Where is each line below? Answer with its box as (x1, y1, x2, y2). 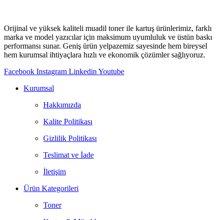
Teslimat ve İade (43, 151, 94, 160)
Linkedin (69, 67, 97, 76)
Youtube (98, 67, 124, 76)
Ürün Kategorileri (24, 184, 79, 193)
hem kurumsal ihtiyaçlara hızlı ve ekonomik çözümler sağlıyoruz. (4, 51, 205, 59)
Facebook (4, 67, 34, 76)
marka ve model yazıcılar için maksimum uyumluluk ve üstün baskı (4, 33, 212, 42)
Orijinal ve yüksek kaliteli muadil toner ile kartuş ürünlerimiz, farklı (4, 24, 212, 33)
